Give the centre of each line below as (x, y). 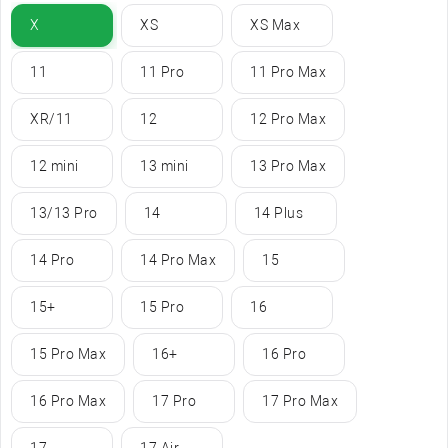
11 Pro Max (288, 71)
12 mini (54, 165)
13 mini (164, 165)
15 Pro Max (68, 353)
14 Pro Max (178, 259)
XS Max (275, 24)
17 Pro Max (300, 400)
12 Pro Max (288, 118)
